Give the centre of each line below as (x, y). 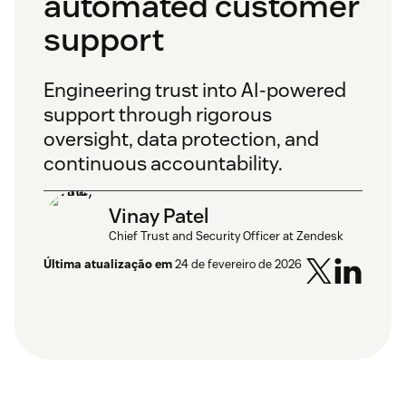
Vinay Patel (159, 215)
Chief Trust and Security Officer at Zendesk (226, 236)
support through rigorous (158, 115)
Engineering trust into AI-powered (195, 90)
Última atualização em (108, 265)
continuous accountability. (163, 164)
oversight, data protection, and (181, 139)
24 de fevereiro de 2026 (238, 265)
